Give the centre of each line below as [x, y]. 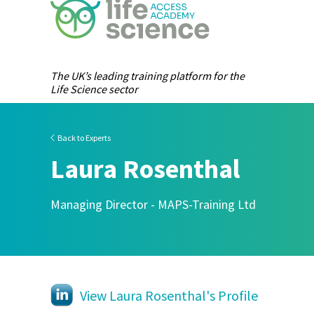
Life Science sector [94, 89]
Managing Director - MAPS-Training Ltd [153, 204]
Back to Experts [83, 138]
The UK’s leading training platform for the [148, 75]
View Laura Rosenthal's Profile [169, 295]
